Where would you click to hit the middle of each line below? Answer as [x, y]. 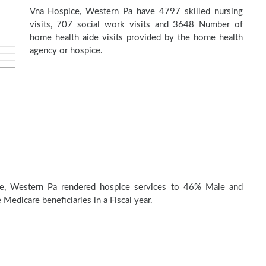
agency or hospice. [66, 51]
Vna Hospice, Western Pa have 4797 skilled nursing [136, 12]
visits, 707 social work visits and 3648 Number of [136, 25]
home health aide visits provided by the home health [136, 38]
